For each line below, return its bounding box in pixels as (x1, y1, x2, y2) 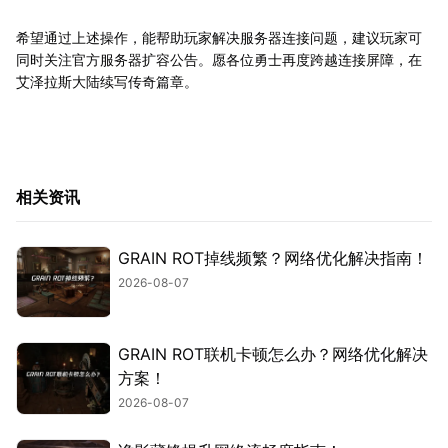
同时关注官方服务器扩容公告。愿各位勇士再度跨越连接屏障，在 (16, 50, 422, 68)
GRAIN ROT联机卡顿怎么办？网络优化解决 (118, 344, 428, 365)
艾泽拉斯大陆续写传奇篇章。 (16, 72, 198, 90)
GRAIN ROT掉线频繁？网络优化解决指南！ (118, 247, 428, 268)
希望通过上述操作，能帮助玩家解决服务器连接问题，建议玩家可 (16, 28, 422, 46)
